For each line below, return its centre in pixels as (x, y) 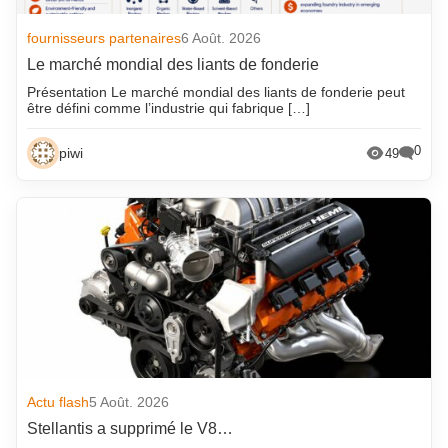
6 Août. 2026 (221, 38)
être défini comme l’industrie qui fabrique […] (169, 108)
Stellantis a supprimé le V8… (130, 429)
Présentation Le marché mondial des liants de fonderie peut (216, 92)
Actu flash (58, 402)
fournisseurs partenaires (104, 38)
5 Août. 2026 (129, 402)
